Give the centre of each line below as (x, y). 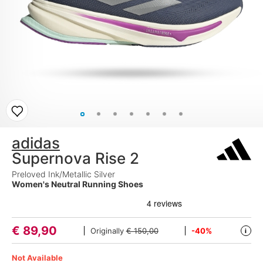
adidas (36, 143)
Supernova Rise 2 (75, 158)
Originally (108, 230)
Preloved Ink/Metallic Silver (63, 174)
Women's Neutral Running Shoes (77, 184)
